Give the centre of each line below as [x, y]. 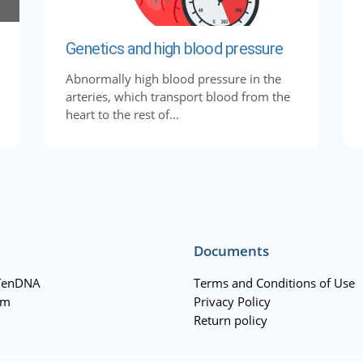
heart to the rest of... [122, 114]
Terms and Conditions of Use [274, 283]
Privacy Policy [232, 301]
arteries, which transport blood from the [178, 96]
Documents [231, 251]
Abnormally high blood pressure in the [173, 79]
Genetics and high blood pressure [174, 49]
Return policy [231, 320]
